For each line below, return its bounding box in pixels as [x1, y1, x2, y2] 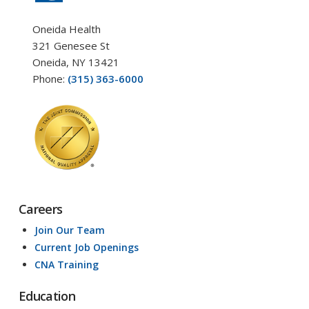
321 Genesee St [32, 39, 110, 53]
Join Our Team [34, 223, 106, 237]
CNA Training [34, 258, 99, 272]
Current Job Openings [34, 241, 139, 255]
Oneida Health [32, 22, 101, 37]
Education [18, 288, 76, 305]
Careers [18, 201, 63, 218]
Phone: [32, 72, 68, 86]
